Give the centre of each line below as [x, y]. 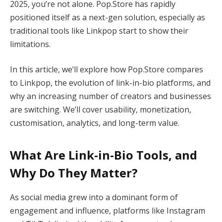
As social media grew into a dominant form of [94, 197]
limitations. [30, 44]
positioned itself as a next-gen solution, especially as [108, 17]
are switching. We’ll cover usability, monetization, [101, 110]
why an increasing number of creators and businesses [111, 96]
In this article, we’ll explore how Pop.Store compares [107, 70]
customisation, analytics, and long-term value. [95, 123]
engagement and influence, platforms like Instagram [108, 210]
